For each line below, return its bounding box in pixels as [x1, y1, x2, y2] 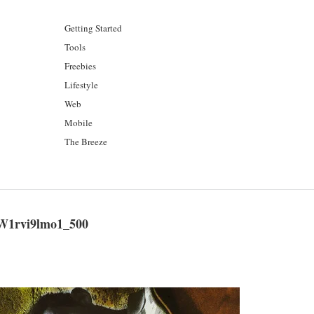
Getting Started [64, 22, 122, 34]
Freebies [64, 60, 96, 72]
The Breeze [64, 135, 107, 148]
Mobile [64, 116, 93, 129]
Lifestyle [64, 78, 98, 91]
